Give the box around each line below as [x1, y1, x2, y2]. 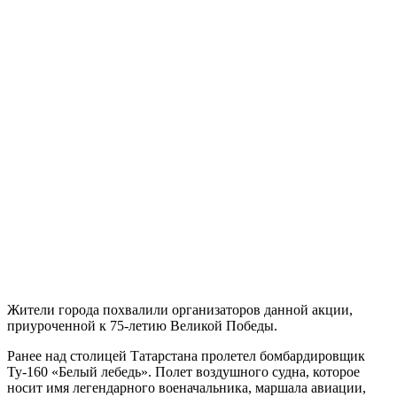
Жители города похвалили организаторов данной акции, [7, 301, 353, 317]
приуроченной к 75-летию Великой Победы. [7, 317, 277, 333]
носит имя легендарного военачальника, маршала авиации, [7, 379, 366, 395]
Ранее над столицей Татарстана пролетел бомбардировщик [7, 347, 365, 363]
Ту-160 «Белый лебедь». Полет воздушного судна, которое [7, 363, 360, 379]
